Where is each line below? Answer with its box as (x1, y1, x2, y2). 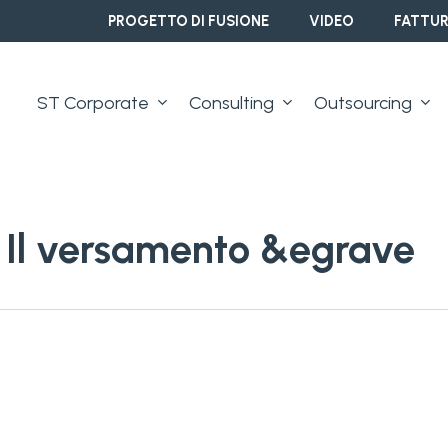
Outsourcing (314, 91, 412, 114)
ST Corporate (37, 91, 149, 114)
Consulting (189, 91, 274, 114)
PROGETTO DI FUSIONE (108, 12, 269, 30)
